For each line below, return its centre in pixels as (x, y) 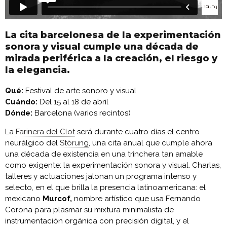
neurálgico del (32, 143)
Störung (74, 143)
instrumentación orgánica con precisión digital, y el (97, 221)
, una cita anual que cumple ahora (150, 143)
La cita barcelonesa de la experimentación (113, 35)
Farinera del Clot (45, 131)
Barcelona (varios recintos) (82, 113)
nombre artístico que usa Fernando (136, 198)
